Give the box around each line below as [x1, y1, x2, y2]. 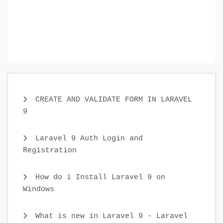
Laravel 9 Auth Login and [31, 134, 143, 143]
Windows [23, 185, 54, 194]
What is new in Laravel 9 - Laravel [31, 212, 188, 221]
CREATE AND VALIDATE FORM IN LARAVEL [31, 95, 192, 105]
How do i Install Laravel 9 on [31, 173, 165, 182]
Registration [23, 146, 77, 155]
